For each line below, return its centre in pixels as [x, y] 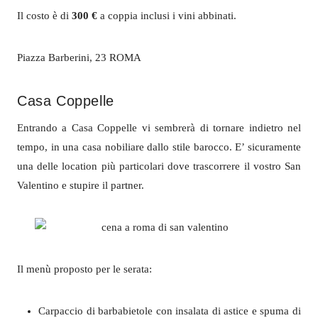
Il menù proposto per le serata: [84, 269]
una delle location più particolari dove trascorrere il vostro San [159, 166]
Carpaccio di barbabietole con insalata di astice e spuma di [170, 311]
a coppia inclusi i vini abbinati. [167, 15]
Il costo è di [44, 15]
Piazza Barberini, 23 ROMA [79, 57]
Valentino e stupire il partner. [81, 185]
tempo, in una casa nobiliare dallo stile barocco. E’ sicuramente [159, 147]
